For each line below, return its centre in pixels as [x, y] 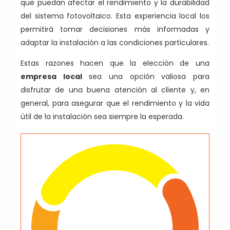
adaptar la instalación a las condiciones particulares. [115, 42]
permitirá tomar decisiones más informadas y [115, 29]
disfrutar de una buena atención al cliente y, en [115, 90]
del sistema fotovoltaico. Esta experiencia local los [115, 16]
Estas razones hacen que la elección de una [115, 63]
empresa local [51, 76]
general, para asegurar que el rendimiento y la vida [115, 103]
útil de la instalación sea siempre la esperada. [102, 116]
